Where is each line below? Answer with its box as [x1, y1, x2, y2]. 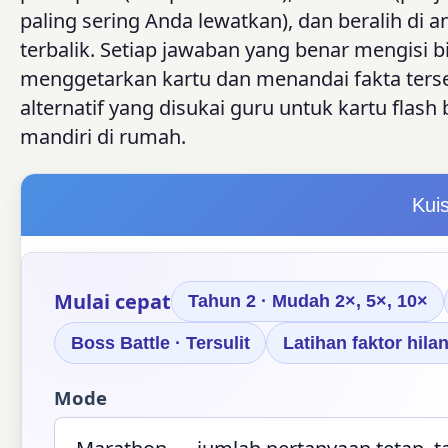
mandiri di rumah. [20, 123, 186, 151]
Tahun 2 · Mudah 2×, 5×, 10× [187, 291, 428, 312]
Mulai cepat [54, 287, 171, 315]
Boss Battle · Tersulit [70, 332, 250, 353]
